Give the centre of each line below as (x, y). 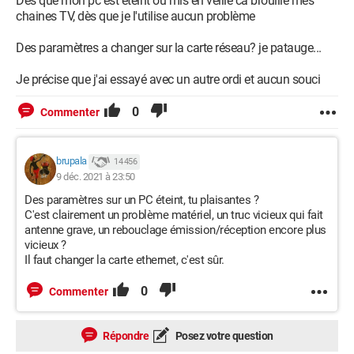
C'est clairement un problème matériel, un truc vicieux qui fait (174, 215)
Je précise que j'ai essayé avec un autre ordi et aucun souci (168, 79)
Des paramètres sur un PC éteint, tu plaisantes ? (141, 200)
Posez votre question (223, 336)
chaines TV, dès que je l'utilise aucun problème (136, 16)
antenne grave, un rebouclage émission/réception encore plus (175, 230)
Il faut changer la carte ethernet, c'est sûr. (124, 260)
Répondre (124, 336)
